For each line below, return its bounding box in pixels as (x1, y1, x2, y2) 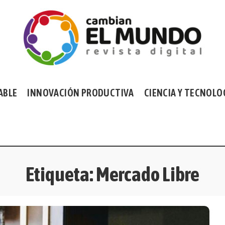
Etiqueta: (26, 163, 96, 185)
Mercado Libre (96, 163, 199, 185)
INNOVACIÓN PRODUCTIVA (27, 87, 134, 98)
